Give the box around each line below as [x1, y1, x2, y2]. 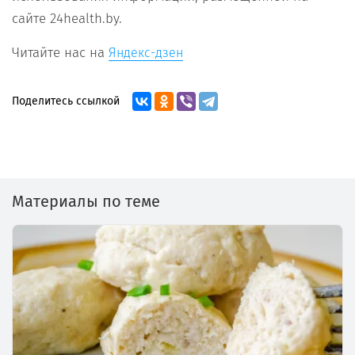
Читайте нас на [12, 44, 109, 62]
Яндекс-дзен [109, 45, 183, 61]
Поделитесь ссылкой [12, 94, 120, 109]
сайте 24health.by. [12, 10, 122, 28]
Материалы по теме [12, 192, 160, 212]
